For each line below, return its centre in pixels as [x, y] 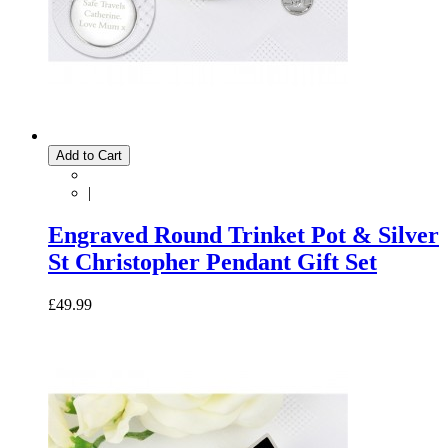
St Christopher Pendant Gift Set [212, 261]
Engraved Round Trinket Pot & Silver [243, 234]
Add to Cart [89, 155]
